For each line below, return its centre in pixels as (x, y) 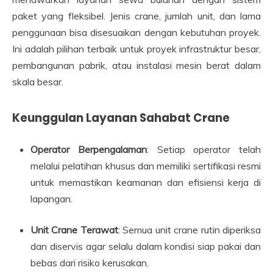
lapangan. (51, 198)
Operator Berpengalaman (89, 149)
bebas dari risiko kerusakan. (90, 262)
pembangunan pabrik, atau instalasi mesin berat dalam (136, 65)
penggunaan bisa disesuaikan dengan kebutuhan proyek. (136, 32)
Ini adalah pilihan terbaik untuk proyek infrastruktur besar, (136, 48)
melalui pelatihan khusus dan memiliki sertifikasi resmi (146, 165)
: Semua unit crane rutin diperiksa (190, 229)
